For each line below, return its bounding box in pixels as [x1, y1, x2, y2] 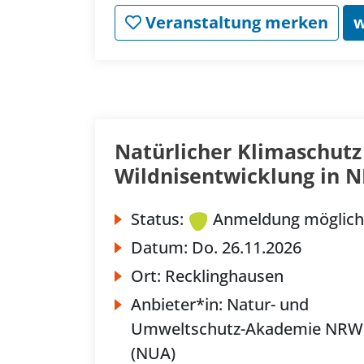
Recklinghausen [165, 265, 284, 288]
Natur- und [227, 293, 309, 316]
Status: [131, 208, 184, 231]
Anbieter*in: [131, 293, 227, 316]
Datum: [131, 236, 192, 259]
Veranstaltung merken [141, 11, 328, 34]
